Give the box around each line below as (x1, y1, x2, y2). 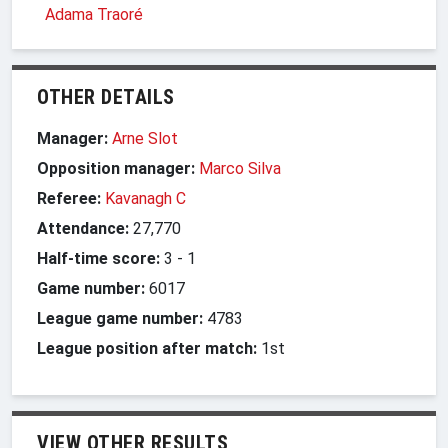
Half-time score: (37, 248, 160, 268)
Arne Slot (112, 128, 178, 148)
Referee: (37, 188, 101, 208)
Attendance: (37, 218, 129, 238)
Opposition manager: (37, 158, 199, 178)
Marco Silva (199, 158, 281, 178)
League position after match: (37, 338, 257, 358)
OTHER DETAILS (37, 84, 175, 109)
